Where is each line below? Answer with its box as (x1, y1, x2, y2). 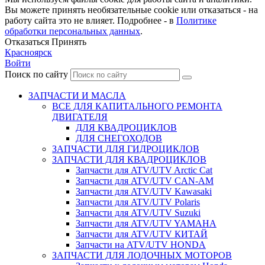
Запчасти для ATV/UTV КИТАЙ (76, 228, 208, 239)
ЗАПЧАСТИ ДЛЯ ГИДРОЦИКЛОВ (52, 143, 199, 154)
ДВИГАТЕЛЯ (52, 111, 108, 122)
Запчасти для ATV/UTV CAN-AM (76, 175, 214, 186)
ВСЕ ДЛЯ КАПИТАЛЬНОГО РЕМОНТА (52, 101, 222, 111)
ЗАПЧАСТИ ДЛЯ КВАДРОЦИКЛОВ (52, 154, 206, 164)
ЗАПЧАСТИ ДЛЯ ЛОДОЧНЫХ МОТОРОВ (52, 250, 232, 260)
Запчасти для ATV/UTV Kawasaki (76, 186, 212, 196)
